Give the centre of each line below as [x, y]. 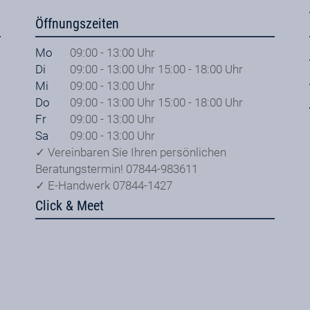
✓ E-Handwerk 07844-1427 [103, 185]
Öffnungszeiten [77, 24]
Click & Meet [69, 206]
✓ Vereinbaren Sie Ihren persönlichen [130, 152]
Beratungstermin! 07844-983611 [116, 168]
